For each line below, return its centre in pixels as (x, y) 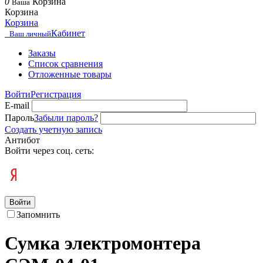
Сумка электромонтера (103, 243)
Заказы (42, 53)
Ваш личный (30, 34)
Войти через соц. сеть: (49, 151)
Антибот (22, 140)
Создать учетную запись (53, 129)
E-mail (17, 105)
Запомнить (38, 215)
